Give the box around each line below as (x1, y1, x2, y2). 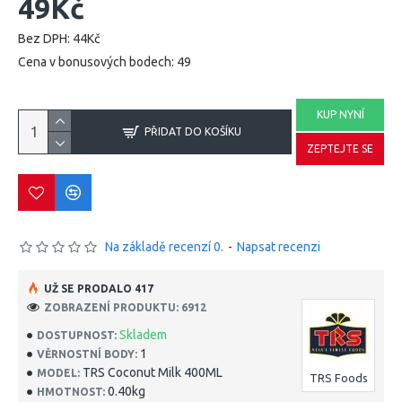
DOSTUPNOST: (37, 328, 117, 341)
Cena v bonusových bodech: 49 (18, 55, 191, 69)
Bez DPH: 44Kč (18, 31, 100, 46)
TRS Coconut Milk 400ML (83, 365, 223, 380)
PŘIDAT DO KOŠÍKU (144, 126, 241, 137)
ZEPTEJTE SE (307, 143, 373, 154)
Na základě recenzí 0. (105, 240, 223, 254)
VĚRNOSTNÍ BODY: (37, 347, 137, 360)
